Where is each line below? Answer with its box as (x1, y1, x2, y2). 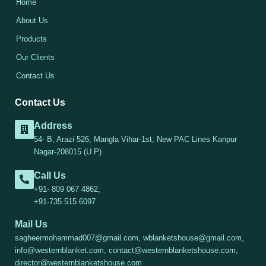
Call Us (34, 170, 66, 181)
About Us (16, 16, 48, 26)
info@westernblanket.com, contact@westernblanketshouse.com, (15, 246, 238, 255)
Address (34, 120, 72, 131)
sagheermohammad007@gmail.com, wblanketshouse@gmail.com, (15, 233, 244, 243)
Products (16, 34, 47, 44)
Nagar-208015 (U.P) (34, 147, 102, 157)
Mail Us (15, 218, 47, 230)
